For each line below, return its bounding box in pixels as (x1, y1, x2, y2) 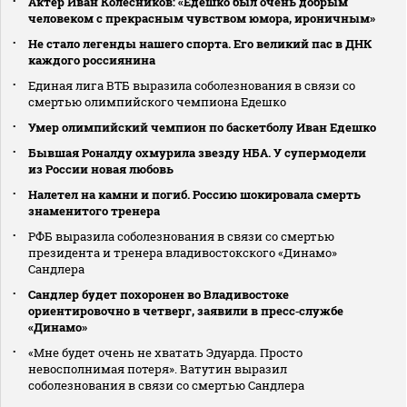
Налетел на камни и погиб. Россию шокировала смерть (28, 186, 361, 203)
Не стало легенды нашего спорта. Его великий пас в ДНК (28, 35, 372, 53)
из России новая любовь (28, 161, 174, 178)
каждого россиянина (28, 52, 155, 69)
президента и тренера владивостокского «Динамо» (28, 244, 337, 262)
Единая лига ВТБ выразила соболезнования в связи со (28, 77, 355, 94)
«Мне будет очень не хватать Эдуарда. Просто (28, 344, 303, 362)
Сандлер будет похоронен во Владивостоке (28, 286, 289, 303)
